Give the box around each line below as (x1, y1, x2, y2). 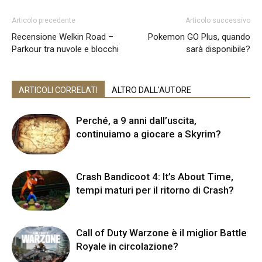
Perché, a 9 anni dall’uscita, (76, 114, 196, 126)
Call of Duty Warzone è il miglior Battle (76, 226, 247, 239)
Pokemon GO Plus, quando (148, 31, 250, 42)
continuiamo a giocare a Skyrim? (76, 127, 221, 140)
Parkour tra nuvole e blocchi (12, 43, 119, 54)
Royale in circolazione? (76, 240, 178, 252)
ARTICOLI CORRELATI (19, 85, 98, 95)
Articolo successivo (185, 16, 250, 25)
